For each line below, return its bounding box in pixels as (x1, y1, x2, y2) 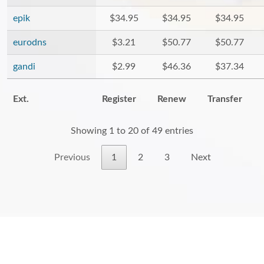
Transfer (207, 94, 242, 104)
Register (102, 94, 136, 104)
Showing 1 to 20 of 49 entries (71, 126, 193, 136)
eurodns (13, 38, 47, 47)
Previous (54, 153, 90, 163)
